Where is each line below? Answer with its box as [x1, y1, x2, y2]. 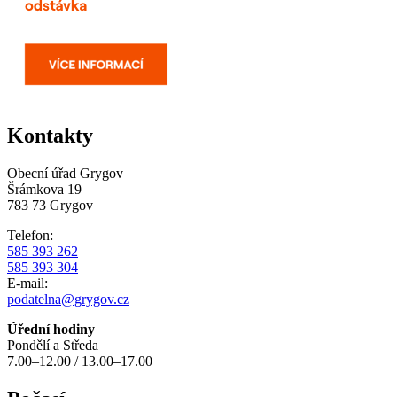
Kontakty [7, 123, 93, 147]
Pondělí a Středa [7, 337, 98, 353]
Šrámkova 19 [7, 181, 82, 197]
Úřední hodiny [7, 321, 95, 337]
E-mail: [7, 275, 48, 291]
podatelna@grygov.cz [7, 291, 129, 307]
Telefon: [7, 227, 53, 243]
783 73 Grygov [7, 197, 93, 213]
